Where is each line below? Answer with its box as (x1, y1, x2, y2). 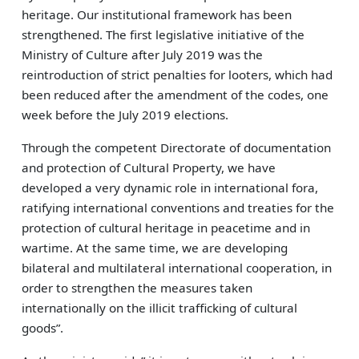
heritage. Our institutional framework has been (22, 6, 292, 22)
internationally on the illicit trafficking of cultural (22, 300, 298, 316)
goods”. (22, 320, 64, 336)
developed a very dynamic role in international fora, (22, 179, 319, 196)
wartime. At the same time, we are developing (22, 240, 288, 256)
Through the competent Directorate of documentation (22, 139, 332, 155)
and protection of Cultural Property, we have (22, 159, 276, 175)
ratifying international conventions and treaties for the (22, 200, 335, 216)
